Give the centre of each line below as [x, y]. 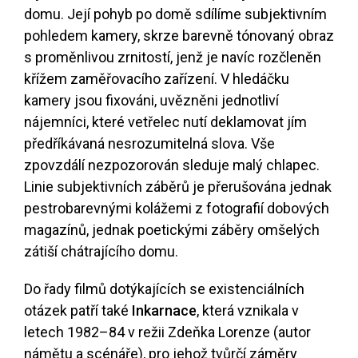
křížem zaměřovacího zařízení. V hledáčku [157, 79]
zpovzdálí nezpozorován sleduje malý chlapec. [172, 165]
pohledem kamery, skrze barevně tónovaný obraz [179, 36]
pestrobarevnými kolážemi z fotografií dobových [177, 209]
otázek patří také [78, 311]
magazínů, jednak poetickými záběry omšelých [172, 230]
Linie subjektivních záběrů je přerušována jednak [178, 187]
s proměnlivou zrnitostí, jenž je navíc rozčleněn [173, 58]
